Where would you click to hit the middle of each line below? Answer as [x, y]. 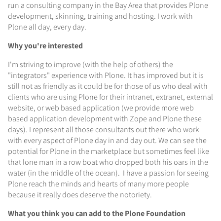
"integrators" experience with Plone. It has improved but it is [106, 75]
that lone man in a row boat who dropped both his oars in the [108, 162]
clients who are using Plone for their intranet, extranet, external [110, 97]
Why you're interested [45, 46]
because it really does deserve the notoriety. [80, 195]
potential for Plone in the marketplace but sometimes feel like [109, 151]
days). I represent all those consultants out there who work [104, 129]
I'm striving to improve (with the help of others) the [91, 64]
